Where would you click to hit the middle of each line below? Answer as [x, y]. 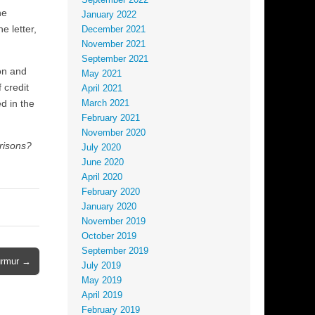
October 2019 [109, 237]
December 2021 [114, 30]
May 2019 [102, 281]
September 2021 [115, 59]
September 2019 [115, 251]
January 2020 [109, 207]
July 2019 [101, 266]
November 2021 [114, 45]
